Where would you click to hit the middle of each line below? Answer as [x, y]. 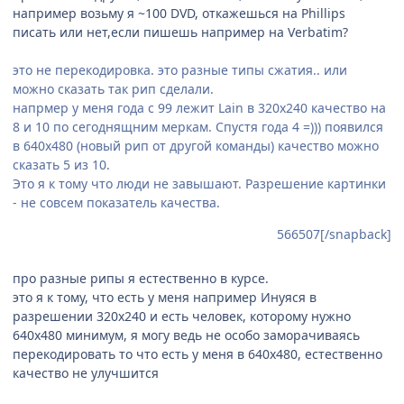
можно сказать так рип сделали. [113, 88]
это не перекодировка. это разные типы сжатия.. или [180, 69]
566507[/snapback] [334, 234]
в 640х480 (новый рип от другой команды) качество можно [196, 145]
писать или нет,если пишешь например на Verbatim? [180, 32]
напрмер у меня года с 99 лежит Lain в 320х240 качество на [199, 107]
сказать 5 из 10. [61, 164]
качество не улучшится [86, 372]
